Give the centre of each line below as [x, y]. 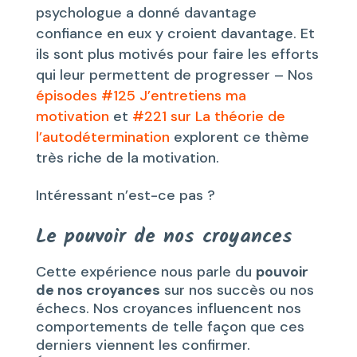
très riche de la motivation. [127, 157]
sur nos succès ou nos [237, 290]
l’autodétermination [102, 137]
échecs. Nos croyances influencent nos [168, 308]
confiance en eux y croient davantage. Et [175, 33]
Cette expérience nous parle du [145, 271]
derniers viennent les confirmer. [143, 345]
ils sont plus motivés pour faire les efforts [177, 54]
